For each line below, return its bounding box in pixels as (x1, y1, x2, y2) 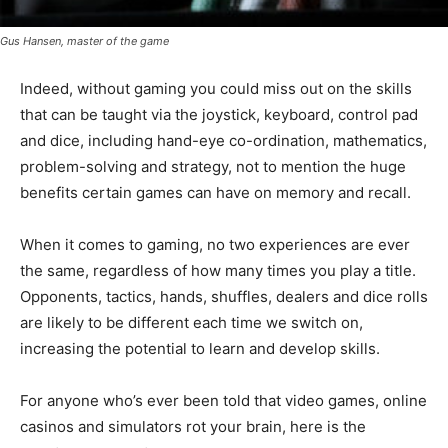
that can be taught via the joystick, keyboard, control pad (20, 105, 418, 125)
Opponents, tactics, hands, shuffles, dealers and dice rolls (20, 287, 428, 307)
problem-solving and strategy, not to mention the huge (20, 157, 406, 177)
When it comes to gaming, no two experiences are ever (20, 235, 410, 255)
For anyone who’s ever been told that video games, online (20, 391, 427, 411)
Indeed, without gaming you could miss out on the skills (20, 79, 412, 99)
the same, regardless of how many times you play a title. (20, 261, 416, 281)
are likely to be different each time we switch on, (20, 313, 363, 333)
